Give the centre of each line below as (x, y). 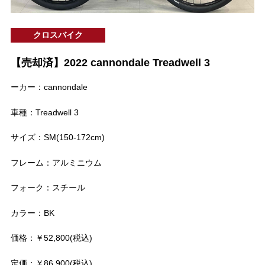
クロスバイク (58, 35)
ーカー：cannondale (49, 87)
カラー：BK (32, 213)
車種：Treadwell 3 (44, 112)
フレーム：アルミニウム (56, 162)
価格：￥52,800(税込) (51, 238)
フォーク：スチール (48, 188)
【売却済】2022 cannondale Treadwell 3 (110, 63)
